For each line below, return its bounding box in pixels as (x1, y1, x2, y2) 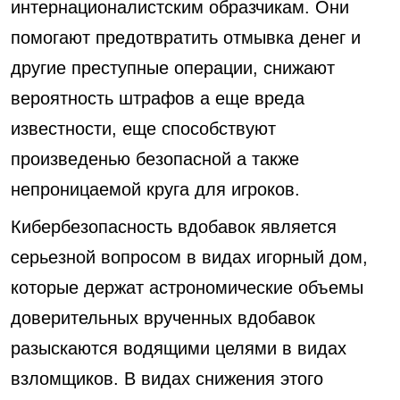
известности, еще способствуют (11, 119, 276, 138)
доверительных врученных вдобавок (11, 308, 315, 328)
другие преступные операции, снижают (11, 58, 335, 78)
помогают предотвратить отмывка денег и (11, 28, 361, 47)
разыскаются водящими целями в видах (11, 338, 346, 358)
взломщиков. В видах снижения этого (11, 369, 323, 388)
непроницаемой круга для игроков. (11, 179, 300, 199)
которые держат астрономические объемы (11, 278, 363, 297)
